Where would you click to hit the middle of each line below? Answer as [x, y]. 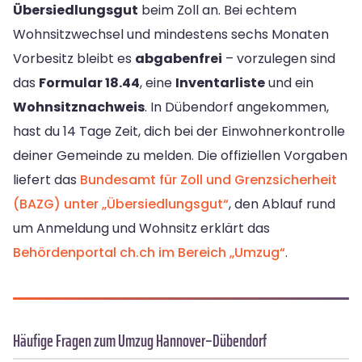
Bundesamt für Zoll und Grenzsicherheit [208, 180]
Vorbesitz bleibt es [74, 59]
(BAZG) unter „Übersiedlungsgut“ [121, 204]
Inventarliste [220, 83]
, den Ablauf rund [282, 204]
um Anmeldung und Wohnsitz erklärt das [141, 229]
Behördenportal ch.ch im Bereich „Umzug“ [149, 253]
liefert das [46, 180]
